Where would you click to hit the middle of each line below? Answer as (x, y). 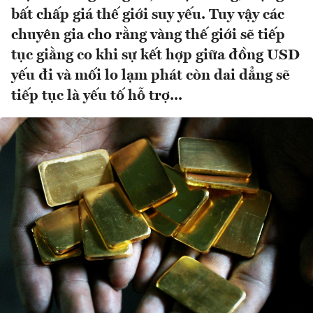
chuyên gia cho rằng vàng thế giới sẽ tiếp (148, 36)
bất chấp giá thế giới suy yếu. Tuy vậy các (148, 15)
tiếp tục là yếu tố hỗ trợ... (97, 96)
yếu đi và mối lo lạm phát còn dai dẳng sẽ (151, 76)
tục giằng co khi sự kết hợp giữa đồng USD (155, 56)
